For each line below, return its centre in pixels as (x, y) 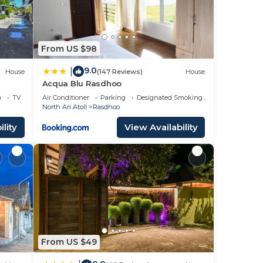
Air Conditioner (65, 98)
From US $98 (69, 48)
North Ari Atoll (64, 107)
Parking (113, 98)
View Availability (161, 127)
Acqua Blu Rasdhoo (82, 84)
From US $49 (69, 242)
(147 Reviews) (119, 71)
